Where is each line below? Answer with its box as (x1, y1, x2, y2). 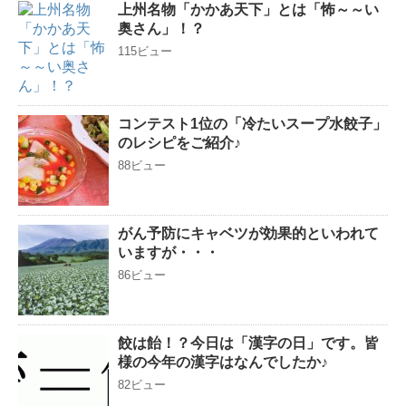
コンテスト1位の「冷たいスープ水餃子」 (118, 116, 387, 132)
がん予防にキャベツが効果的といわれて (118, 226, 379, 242)
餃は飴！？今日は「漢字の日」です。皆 (118, 335, 379, 352)
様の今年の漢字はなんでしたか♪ (118, 354, 328, 371)
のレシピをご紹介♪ (118, 135, 241, 151)
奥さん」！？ (118, 21, 205, 37)
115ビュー (118, 44, 172, 59)
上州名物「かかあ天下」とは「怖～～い (118, 2, 379, 18)
